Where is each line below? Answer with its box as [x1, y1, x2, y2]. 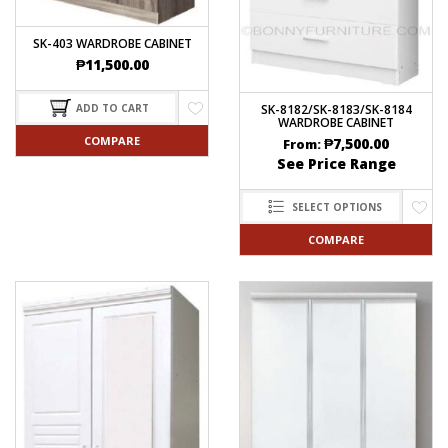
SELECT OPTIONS [291, 199, 382, 214]
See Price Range [276, 153, 396, 173]
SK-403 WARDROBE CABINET [32, 34, 192, 52]
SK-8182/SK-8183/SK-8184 [260, 100, 412, 118]
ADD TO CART [76, 100, 149, 115]
